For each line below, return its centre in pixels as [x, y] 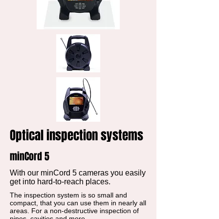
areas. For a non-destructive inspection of [74, 211]
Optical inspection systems [77, 135]
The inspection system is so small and [68, 195]
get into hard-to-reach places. [60, 182]
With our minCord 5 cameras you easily [78, 173]
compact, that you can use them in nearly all [78, 203]
